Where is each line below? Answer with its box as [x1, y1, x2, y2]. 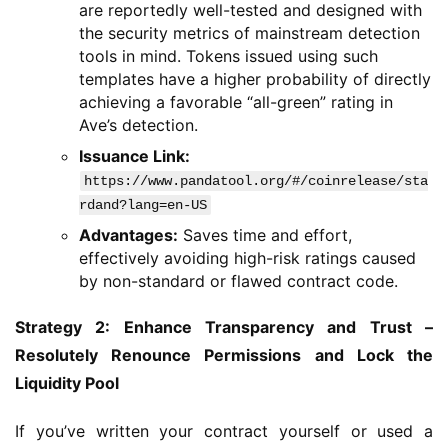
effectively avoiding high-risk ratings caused [79, 247, 416, 268]
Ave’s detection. [79, 114, 198, 135]
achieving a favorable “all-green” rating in [79, 91, 393, 112]
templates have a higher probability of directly [79, 68, 431, 89]
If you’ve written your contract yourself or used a [15, 420, 433, 441]
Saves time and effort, [178, 224, 352, 245]
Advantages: [79, 224, 178, 245]
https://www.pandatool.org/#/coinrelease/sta [84, 172, 428, 189]
